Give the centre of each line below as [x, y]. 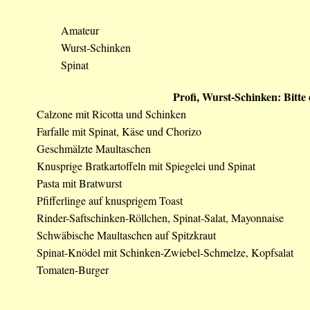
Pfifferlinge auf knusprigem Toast [110, 200]
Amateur [80, 30]
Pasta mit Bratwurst [79, 183]
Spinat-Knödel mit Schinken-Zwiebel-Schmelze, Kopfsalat [165, 252]
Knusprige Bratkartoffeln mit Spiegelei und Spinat [146, 166]
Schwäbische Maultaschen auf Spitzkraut [126, 235]
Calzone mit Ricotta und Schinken [111, 114]
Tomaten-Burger [73, 270]
